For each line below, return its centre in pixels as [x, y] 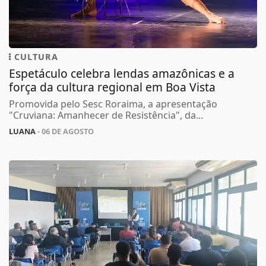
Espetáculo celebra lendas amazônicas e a [122, 73]
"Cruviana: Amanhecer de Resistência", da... [106, 115]
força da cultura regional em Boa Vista [112, 87]
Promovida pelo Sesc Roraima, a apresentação [113, 104]
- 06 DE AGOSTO [65, 131]
